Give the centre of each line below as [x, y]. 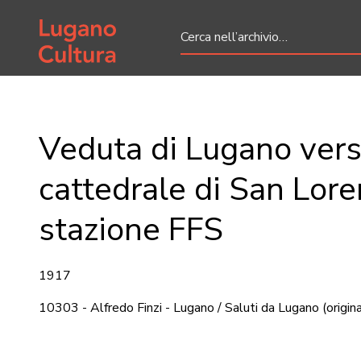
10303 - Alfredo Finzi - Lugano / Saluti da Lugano [179, 308]
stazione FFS [131, 230]
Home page [71, 22]
